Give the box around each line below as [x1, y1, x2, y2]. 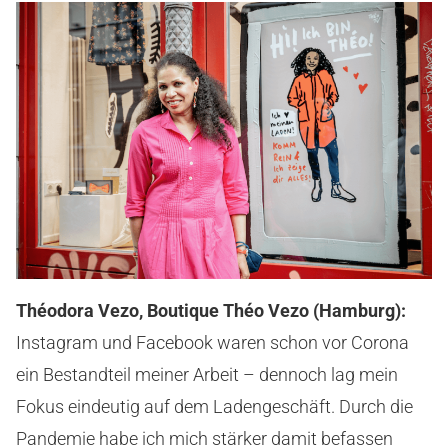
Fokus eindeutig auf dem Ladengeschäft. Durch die [16, 395, 413, 417]
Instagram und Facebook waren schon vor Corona [16, 331, 409, 353]
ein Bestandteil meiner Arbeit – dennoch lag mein [16, 363, 398, 385]
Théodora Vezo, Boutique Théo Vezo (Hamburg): [16, 299, 406, 321]
